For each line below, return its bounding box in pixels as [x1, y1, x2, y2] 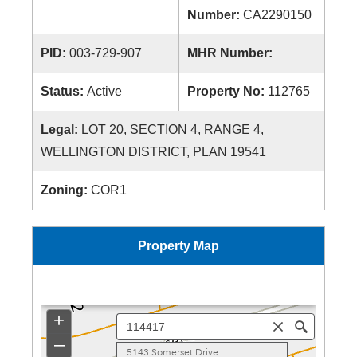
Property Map [138, 239, 219, 253]
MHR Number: [187, 46, 276, 60]
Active [87, 84, 122, 98]
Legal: [41, 123, 81, 136]
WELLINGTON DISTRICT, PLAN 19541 [41, 145, 266, 159]
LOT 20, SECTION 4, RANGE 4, [81, 123, 264, 136]
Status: [41, 84, 87, 98]
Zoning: [41, 183, 91, 197]
